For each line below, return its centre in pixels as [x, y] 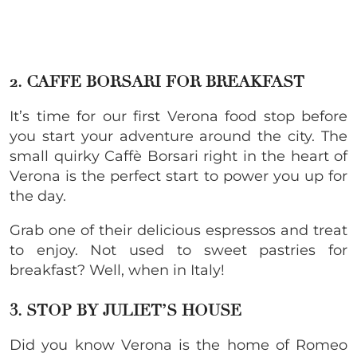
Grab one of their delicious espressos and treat [178, 230]
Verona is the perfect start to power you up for [178, 176]
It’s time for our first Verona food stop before [178, 116]
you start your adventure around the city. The [178, 136]
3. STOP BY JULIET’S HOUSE [126, 310]
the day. [38, 196]
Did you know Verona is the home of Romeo [178, 345]
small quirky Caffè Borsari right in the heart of [178, 156]
